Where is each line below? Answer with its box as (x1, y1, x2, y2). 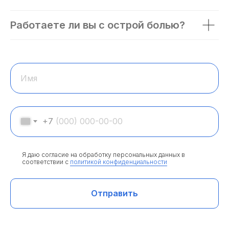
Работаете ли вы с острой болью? (10, 18, 185, 31)
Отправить (91, 188, 138, 199)
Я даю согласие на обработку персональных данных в (22, 150, 185, 158)
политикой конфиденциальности (70, 157, 167, 166)
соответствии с (22, 157, 70, 166)
